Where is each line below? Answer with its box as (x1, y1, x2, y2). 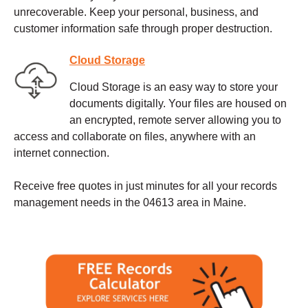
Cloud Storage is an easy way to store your (69, 81, 278, 93)
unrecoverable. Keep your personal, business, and (14, 6, 258, 19)
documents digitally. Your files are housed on (69, 98, 287, 110)
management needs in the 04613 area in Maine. (14, 197, 246, 209)
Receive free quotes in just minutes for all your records (14, 180, 277, 192)
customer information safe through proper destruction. (14, 23, 272, 35)
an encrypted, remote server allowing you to (69, 114, 281, 126)
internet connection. (14, 147, 109, 159)
